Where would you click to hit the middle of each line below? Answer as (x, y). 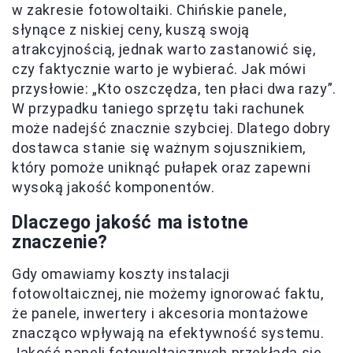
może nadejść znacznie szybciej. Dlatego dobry (172, 128)
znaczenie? (60, 242)
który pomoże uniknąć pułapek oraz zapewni (162, 167)
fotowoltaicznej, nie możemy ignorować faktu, (168, 293)
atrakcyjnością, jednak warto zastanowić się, (164, 49)
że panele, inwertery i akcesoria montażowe (160, 313)
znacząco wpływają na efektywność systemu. (168, 333)
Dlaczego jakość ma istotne (130, 222)
